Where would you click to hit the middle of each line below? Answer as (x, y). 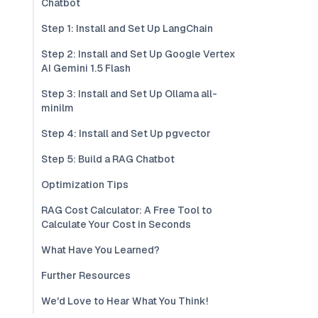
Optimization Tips (85, 185)
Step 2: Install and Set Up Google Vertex (138, 54)
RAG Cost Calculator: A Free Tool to (127, 210)
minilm (57, 108)
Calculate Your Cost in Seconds (116, 224)
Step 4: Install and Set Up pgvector (126, 133)
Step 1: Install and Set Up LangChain (127, 28)
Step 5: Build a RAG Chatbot (108, 159)
